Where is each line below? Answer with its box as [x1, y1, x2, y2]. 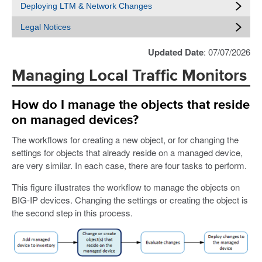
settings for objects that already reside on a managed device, [12, 146, 243, 158]
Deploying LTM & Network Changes [20, 1, 152, 11]
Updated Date [148, 46, 204, 58]
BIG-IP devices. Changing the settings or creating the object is [12, 193, 248, 206]
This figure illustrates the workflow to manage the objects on [12, 180, 240, 193]
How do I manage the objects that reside [12, 98, 250, 112]
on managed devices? [12, 113, 139, 127]
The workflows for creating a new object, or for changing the [12, 133, 239, 146]
